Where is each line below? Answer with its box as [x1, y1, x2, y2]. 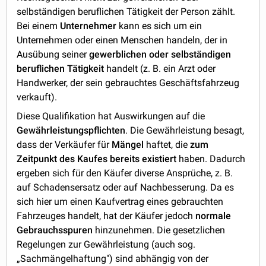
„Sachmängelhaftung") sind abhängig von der [17, 253, 209, 265]
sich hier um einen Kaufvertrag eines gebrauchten [17, 196, 224, 208]
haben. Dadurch [176, 153, 246, 165]
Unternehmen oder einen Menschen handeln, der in [17, 34, 228, 46]
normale [195, 210, 232, 222]
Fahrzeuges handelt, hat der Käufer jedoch [17, 210, 196, 222]
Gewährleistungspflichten [17, 125, 126, 137]
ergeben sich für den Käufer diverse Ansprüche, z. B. [17, 167, 233, 179]
